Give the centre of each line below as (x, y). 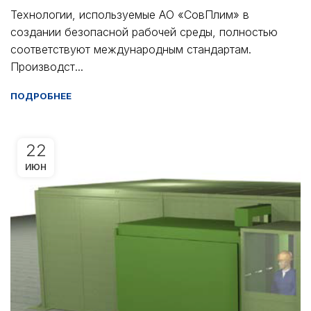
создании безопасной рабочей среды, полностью (144, 32)
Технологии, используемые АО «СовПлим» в (130, 14)
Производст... (47, 66)
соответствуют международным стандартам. (131, 49)
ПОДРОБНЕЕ (41, 95)
